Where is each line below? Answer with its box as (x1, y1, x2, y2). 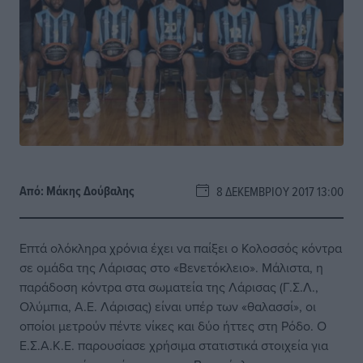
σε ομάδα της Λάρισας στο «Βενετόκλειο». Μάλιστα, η (19, 258, 323, 276)
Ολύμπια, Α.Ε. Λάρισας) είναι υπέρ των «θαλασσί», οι (19, 297, 316, 315)
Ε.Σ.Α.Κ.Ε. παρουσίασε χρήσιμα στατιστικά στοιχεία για (19, 336, 328, 354)
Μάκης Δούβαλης (46, 181, 135, 200)
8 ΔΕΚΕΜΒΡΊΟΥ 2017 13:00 (209, 182, 344, 200)
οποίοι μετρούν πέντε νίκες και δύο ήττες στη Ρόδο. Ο (19, 317, 327, 335)
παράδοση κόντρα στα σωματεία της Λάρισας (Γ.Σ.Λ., (19, 278, 318, 296)
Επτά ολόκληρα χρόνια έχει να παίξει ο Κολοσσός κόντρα (19, 239, 342, 257)
